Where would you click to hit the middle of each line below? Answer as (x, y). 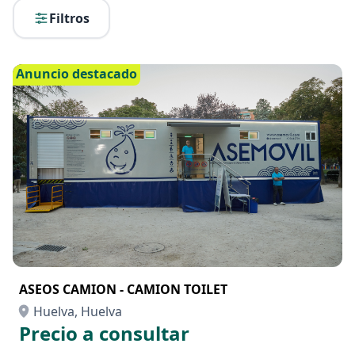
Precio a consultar (104, 333)
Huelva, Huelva (78, 311)
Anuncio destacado (76, 74)
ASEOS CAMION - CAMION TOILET (123, 289)
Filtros (69, 18)
